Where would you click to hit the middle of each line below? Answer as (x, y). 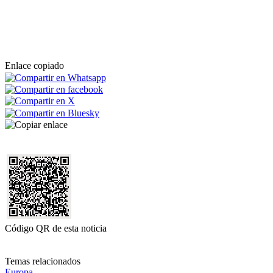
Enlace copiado (34, 66)
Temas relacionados (43, 261)
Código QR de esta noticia (56, 228)
